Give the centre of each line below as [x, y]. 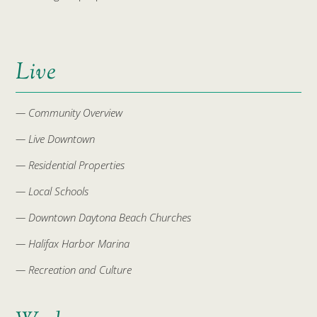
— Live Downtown [56, 139]
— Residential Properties [70, 165]
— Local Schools [52, 191]
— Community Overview [69, 113]
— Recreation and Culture [74, 270]
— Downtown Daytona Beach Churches [104, 218]
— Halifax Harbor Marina [73, 244]
